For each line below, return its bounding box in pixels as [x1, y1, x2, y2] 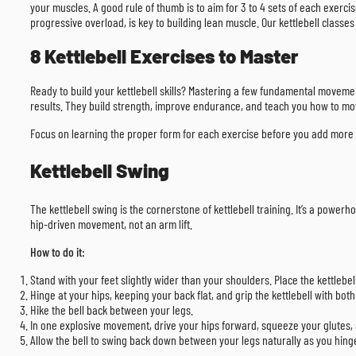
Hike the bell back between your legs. [30, 302, 193, 318]
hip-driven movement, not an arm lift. [30, 216, 192, 232]
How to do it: [30, 244, 85, 260]
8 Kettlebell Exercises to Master [30, 44, 299, 68]
